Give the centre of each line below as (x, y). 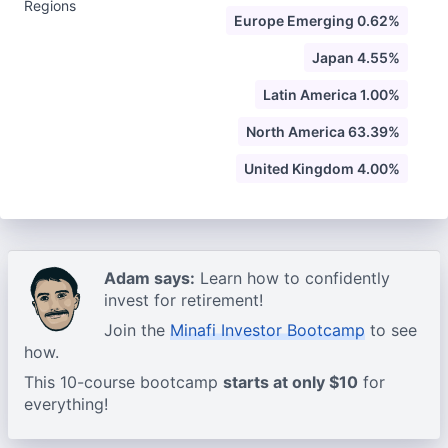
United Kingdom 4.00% (322, 168)
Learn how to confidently (292, 278)
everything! (66, 404)
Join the (137, 330)
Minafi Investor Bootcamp (267, 330)
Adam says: (149, 278)
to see (391, 330)
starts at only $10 (290, 382)
